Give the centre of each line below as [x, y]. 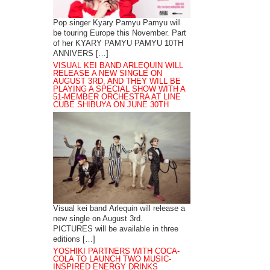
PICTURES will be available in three [116, 229]
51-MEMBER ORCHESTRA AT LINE [117, 97]
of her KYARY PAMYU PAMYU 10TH [118, 44]
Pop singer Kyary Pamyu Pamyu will [117, 23]
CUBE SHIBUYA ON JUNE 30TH [111, 105]
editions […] [74, 239]
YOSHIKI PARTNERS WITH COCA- [117, 251]
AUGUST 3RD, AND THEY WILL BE [117, 82]
